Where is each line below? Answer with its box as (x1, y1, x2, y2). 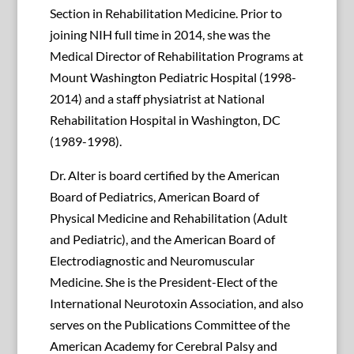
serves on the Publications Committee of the (49, 317, 290, 333)
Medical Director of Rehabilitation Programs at (49, 48, 303, 64)
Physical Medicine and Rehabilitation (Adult (49, 210, 288, 226)
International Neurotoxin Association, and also (49, 296, 303, 311)
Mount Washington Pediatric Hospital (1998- (49, 70, 296, 85)
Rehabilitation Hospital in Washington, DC (49, 112, 281, 128)
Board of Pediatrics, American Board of (49, 189, 259, 205)
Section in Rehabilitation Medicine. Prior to (49, 6, 282, 21)
